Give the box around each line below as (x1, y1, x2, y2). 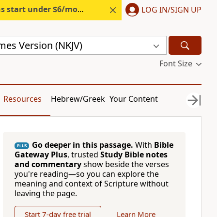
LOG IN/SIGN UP (141, 4, 201, 15)
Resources (3, 93, 42, 104)
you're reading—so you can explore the (14, 169, 159, 179)
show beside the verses (81, 159, 169, 170)
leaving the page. (14, 188, 77, 199)
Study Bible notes (100, 149, 168, 160)
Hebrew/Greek (51, 93, 106, 104)
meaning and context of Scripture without (14, 178, 169, 189)
